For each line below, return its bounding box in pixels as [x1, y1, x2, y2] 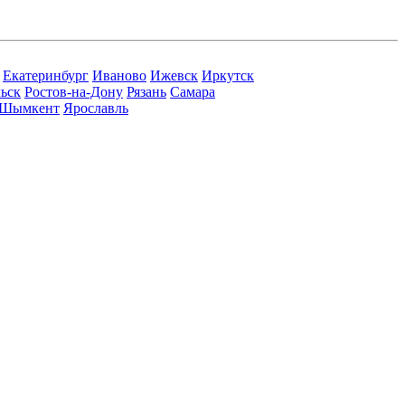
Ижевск [150, 68, 198, 83]
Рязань [127, 84, 166, 99]
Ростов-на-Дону [24, 84, 123, 99]
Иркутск [202, 68, 254, 83]
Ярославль [63, 100, 128, 116]
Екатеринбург [3, 68, 89, 83]
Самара [170, 84, 215, 99]
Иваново [92, 68, 146, 83]
